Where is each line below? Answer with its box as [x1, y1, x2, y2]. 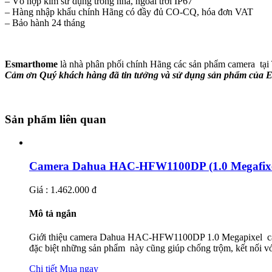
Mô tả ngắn [29, 208, 76, 219]
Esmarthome [5, 58, 58, 69]
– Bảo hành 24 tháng [5, 17, 85, 28]
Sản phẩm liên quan [5, 112, 106, 126]
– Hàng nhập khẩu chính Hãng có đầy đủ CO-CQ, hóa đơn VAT [5, 6, 253, 17]
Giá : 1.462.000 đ [29, 184, 97, 195]
